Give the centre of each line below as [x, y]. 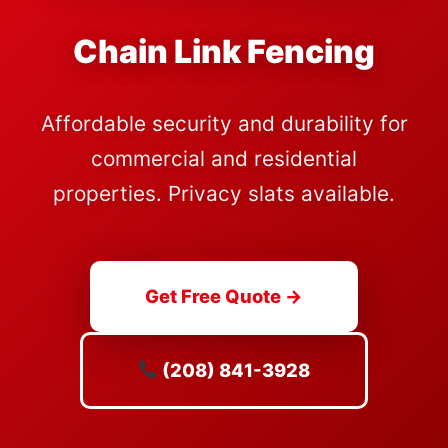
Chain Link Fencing [224, 51]
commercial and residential [224, 158]
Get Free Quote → [224, 296]
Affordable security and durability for [224, 123]
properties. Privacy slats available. [224, 193]
